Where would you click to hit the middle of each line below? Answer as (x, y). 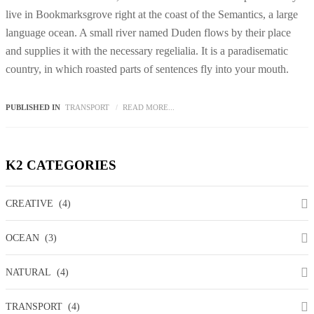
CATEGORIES (70, 165)
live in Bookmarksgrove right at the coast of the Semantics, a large (152, 14)
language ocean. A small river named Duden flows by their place (148, 32)
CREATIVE (29, 204)
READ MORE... (149, 107)
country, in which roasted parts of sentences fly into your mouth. (147, 69)
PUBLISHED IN (33, 107)
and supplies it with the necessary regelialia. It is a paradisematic (147, 50)
